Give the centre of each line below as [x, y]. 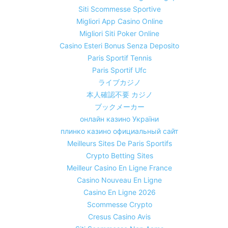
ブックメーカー [119, 107]
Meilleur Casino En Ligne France [119, 168]
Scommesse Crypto [119, 205]
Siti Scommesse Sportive [119, 9]
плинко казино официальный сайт [119, 131]
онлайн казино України [119, 119]
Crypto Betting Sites [119, 156]
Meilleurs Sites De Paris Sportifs [119, 144]
